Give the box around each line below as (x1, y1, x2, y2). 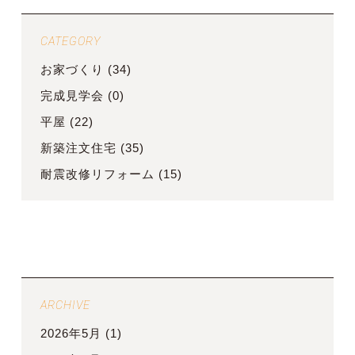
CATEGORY (40, 33, 101, 48)
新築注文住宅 (40, 141, 116, 155)
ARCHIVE (40, 297, 90, 312)
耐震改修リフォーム (40, 167, 155, 181)
